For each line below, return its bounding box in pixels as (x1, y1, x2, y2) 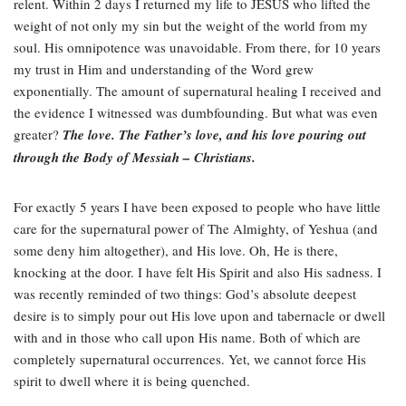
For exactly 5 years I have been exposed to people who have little (14, 198, 381, 216)
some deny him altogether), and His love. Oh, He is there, (14, 241, 338, 259)
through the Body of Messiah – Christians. (14, 148, 260, 167)
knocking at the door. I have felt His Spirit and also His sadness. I (14, 263, 382, 281)
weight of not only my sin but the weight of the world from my (14, 16, 368, 34)
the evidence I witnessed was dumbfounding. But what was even (14, 103, 378, 121)
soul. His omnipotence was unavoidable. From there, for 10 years (14, 38, 381, 56)
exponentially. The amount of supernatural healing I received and (14, 82, 382, 100)
